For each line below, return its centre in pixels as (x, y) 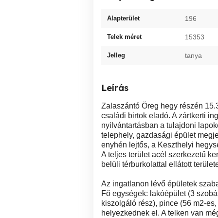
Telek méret (124, 36)
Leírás (115, 88)
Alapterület (123, 18)
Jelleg (116, 55)
